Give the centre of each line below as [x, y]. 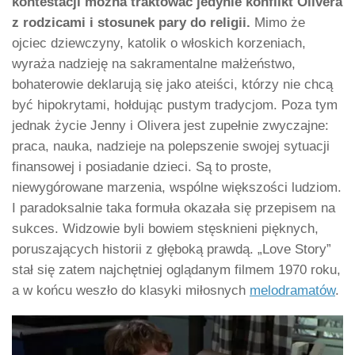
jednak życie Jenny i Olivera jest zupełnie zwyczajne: [170, 126]
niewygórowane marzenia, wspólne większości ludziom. [177, 188]
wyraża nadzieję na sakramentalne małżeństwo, [154, 64]
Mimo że [278, 23]
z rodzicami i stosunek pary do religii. [131, 23]
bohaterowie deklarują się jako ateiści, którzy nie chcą [172, 85]
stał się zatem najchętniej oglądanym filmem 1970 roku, [176, 270]
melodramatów [292, 291]
